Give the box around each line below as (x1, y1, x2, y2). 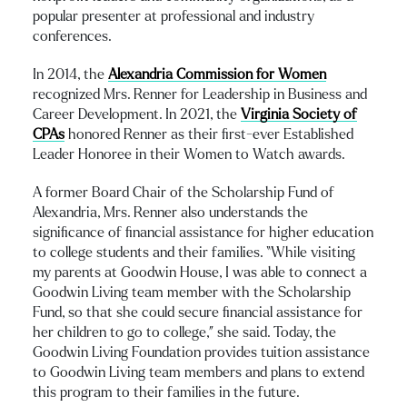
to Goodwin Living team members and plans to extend (33, 364, 364, 380)
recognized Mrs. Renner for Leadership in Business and (33, 86, 367, 102)
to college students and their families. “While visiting (33, 244, 355, 260)
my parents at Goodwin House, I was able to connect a (33, 264, 367, 280)
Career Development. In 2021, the (33, 106, 241, 122)
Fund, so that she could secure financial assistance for (33, 304, 362, 320)
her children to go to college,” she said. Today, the (33, 324, 336, 340)
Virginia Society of (241, 106, 357, 122)
